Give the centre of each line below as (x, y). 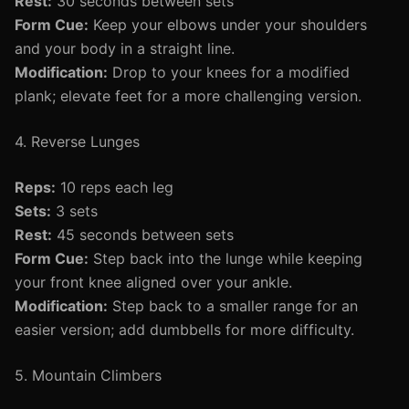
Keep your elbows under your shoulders (228, 25)
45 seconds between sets (143, 235)
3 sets (74, 211)
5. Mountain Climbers (88, 375)
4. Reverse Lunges (77, 142)
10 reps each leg (115, 187)
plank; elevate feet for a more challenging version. (188, 96)
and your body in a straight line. (125, 48)
